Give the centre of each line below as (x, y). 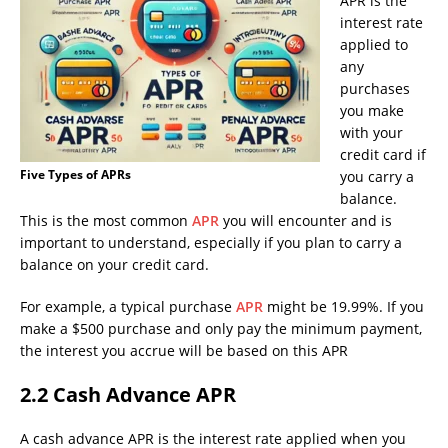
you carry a (377, 177)
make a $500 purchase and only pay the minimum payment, (221, 329)
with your (371, 133)
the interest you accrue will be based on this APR (184, 351)
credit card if (383, 155)
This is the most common (106, 221)
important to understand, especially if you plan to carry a (211, 243)
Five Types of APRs (75, 175)
